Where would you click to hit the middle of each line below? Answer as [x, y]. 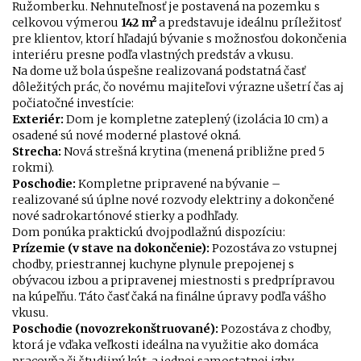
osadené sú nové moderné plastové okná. [127, 136]
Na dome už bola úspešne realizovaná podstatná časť [159, 71]
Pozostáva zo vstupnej [274, 249]
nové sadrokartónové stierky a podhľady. [125, 216]
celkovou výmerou [65, 23]
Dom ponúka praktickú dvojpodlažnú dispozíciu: [149, 232]
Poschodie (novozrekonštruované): [115, 329]
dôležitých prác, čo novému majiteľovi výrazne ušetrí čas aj [178, 87]
